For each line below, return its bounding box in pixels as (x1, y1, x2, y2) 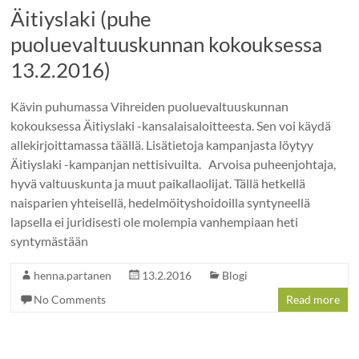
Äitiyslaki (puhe (10, 5, 152, 31)
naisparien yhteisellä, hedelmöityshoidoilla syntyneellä (10, 194, 311, 210)
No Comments (34, 292, 107, 306)
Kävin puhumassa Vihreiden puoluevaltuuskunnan (10, 98, 289, 114)
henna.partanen (34, 268, 112, 282)
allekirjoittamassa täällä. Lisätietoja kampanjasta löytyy (10, 136, 314, 152)
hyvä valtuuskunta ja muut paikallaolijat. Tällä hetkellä (10, 175, 306, 191)
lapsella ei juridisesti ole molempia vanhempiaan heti (10, 213, 299, 229)
